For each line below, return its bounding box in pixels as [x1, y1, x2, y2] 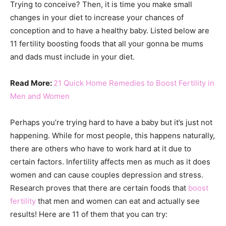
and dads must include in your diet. [10, 52, 135, 62]
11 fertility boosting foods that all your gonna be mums [10, 39, 203, 48]
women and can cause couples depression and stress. [10, 170, 203, 180]
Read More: [10, 78, 53, 88]
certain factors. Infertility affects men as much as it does [10, 157, 210, 166]
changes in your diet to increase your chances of [10, 13, 184, 22]
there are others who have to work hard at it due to [10, 144, 191, 153]
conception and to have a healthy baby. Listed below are [10, 26, 209, 35]
